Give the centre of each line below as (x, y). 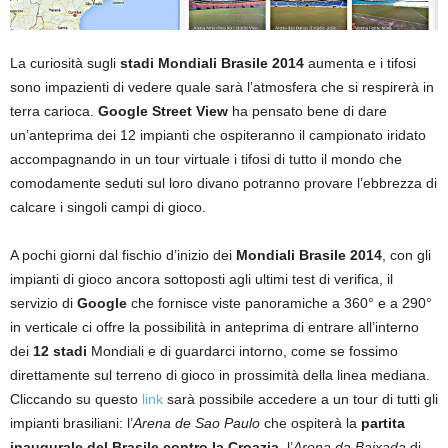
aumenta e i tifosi (360, 63)
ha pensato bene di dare (307, 111)
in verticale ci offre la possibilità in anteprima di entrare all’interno (214, 327)
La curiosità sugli (65, 63)
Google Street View (163, 111)
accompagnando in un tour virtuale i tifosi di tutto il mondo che (206, 159)
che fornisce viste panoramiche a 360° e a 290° (279, 303)
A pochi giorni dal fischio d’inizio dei (123, 255)
